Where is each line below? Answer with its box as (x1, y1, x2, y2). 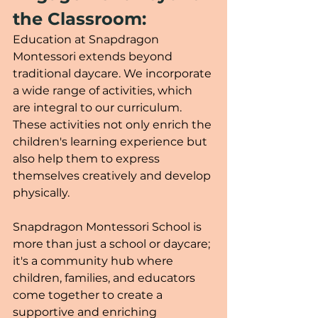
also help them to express (13, 151, 163, 165)
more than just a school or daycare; (13, 236, 213, 251)
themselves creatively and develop (13, 168, 214, 182)
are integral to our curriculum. (13, 100, 185, 114)
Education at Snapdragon (13, 32, 162, 46)
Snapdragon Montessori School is (13, 219, 204, 234)
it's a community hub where (13, 253, 176, 268)
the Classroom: (13, 8, 146, 29)
